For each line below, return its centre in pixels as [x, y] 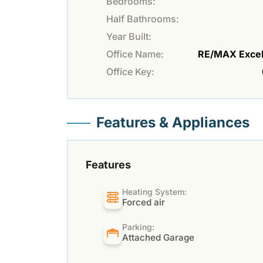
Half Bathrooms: [143, 18]
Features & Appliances [173, 122]
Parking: [139, 227]
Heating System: [155, 191]
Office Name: [135, 54]
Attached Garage [159, 237]
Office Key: [130, 71]
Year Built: [129, 36]
